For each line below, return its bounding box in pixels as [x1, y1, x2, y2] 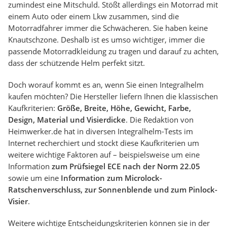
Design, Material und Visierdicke [8, 115, 126, 125]
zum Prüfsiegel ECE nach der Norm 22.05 [50, 161, 200, 172]
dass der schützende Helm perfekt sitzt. [8, 58, 145, 68]
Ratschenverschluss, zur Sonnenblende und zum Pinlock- [8, 184, 217, 195]
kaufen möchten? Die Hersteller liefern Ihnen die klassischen [8, 91, 218, 102]
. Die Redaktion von [126, 115, 194, 125]
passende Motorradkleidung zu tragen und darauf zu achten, [8, 46, 219, 57]
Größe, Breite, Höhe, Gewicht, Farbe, [57, 103, 191, 113]
